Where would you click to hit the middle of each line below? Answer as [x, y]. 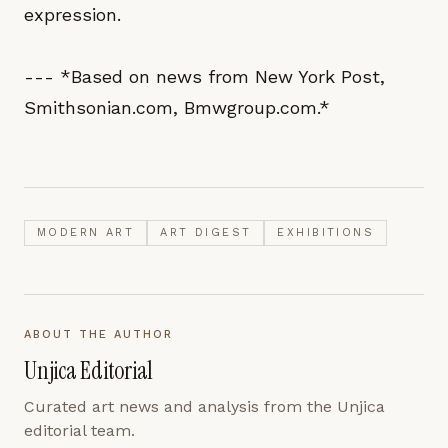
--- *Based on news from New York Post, [204, 76]
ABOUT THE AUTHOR [98, 334]
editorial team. [79, 430]
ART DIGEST [206, 232]
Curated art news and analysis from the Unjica [204, 406]
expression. [72, 14]
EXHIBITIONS [326, 232]
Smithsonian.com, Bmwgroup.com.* [177, 107]
